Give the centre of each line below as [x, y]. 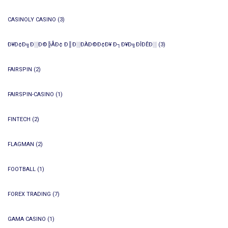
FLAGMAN [21, 144]
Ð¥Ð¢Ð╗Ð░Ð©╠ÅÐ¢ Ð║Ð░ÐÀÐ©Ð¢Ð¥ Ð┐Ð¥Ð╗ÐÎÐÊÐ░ [82, 45]
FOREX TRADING [29, 194]
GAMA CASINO [27, 219]
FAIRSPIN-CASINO [31, 94]
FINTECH [19, 119]
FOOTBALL [22, 169]
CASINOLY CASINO [32, 20]
